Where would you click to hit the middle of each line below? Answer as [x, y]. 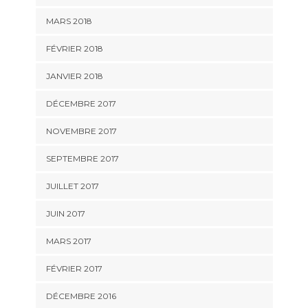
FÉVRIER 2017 [74, 268]
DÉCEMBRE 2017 [81, 103]
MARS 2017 [68, 241]
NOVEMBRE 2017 [81, 131]
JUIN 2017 [65, 213]
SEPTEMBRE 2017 [82, 158]
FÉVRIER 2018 [74, 48]
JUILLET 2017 [72, 186]
